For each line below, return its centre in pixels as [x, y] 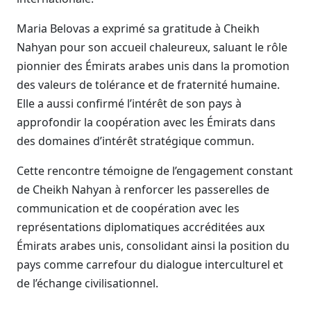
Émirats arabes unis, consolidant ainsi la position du [153, 246]
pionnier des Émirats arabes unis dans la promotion [153, 66]
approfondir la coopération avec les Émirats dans [146, 122]
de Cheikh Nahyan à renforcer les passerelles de [143, 190]
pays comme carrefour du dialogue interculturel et [150, 264]
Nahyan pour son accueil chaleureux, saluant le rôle [152, 47]
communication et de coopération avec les [128, 208]
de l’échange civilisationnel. [87, 283]
